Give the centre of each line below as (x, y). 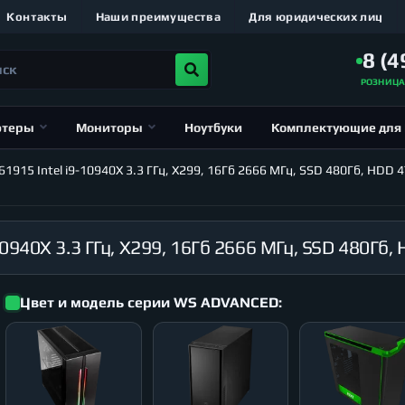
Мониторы (109, 127)
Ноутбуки (213, 127)
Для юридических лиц (316, 16)
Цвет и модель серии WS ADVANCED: (151, 302)
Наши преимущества (158, 16)
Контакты (37, 16)
